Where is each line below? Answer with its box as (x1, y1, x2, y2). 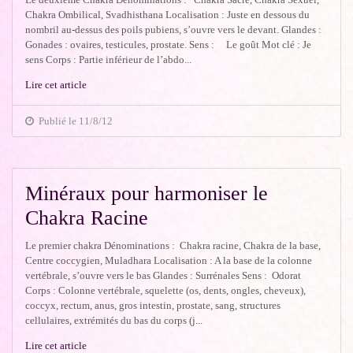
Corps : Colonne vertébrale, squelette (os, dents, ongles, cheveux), (25, 284, 307, 296)
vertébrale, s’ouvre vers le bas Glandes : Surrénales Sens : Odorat (25, 269, 302, 281)
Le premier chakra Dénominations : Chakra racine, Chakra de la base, (25, 239, 321, 251)
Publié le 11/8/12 (34, 115, 113, 127)
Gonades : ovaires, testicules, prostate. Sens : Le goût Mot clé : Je (25, 39, 312, 50)
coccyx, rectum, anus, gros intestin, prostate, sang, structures (25, 299, 281, 311)
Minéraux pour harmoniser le (25, 182, 269, 205)
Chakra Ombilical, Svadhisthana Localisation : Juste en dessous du (25, 9, 310, 20)
